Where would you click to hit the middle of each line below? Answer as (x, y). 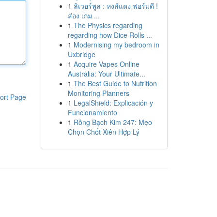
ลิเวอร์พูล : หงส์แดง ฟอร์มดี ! (116, 6)
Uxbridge (81, 54)
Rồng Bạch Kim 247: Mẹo (113, 122)
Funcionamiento (92, 112)
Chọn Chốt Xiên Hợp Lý (103, 132)
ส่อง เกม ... (84, 15)
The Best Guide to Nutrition (115, 83)
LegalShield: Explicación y (113, 103)
